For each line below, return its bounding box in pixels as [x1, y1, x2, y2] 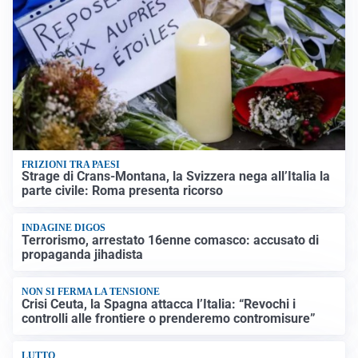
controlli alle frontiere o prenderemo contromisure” [22, 310, 316, 326]
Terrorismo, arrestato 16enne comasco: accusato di [22, 232, 320, 248]
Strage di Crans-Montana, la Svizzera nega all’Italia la [22, 169, 331, 185]
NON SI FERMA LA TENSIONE [22, 286, 161, 298]
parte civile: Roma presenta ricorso [22, 183, 224, 199]
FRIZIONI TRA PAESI [22, 158, 121, 170]
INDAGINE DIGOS [22, 222, 106, 234]
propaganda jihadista [22, 246, 144, 262]
